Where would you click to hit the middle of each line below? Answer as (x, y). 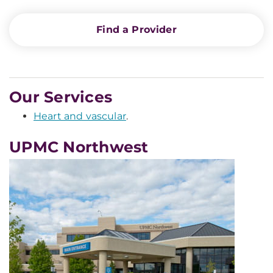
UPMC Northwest (79, 147)
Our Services (61, 97)
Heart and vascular (80, 116)
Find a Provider (136, 30)
